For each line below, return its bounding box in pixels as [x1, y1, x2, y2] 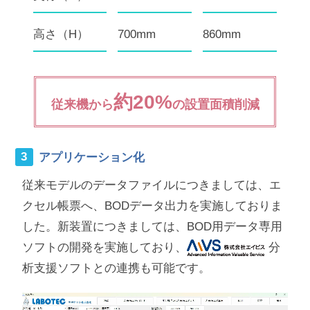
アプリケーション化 [39, 150, 145, 164]
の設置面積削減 [172, 96, 259, 111]
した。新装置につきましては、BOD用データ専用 [21, 219, 282, 233]
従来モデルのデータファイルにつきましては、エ [21, 178, 281, 192]
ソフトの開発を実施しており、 [21, 240, 187, 254]
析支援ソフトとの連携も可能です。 [21, 261, 210, 275]
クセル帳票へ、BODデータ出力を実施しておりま [21, 199, 282, 212]
